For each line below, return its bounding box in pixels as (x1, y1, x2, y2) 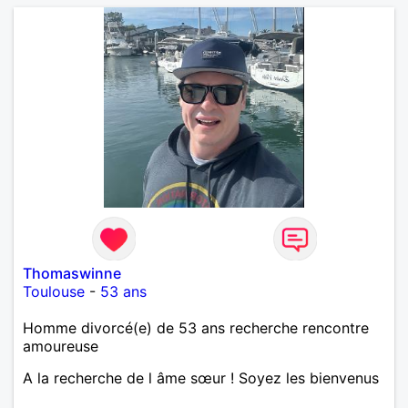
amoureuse (23, 336, 98, 355)
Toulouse (23, 281, 85, 301)
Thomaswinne (23, 263, 121, 282)
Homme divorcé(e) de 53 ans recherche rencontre (23, 318, 369, 337)
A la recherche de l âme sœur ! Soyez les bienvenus (23, 368, 379, 387)
